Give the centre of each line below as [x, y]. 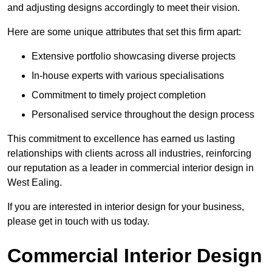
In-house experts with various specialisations [128, 76]
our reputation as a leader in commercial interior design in [131, 168]
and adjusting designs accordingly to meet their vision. [124, 8]
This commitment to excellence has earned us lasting [121, 139]
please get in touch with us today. [78, 222]
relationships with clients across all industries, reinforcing [129, 154]
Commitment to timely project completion [119, 95]
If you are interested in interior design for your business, [126, 207]
